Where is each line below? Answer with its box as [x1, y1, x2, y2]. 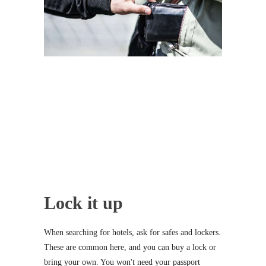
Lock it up [44, 193, 123, 213]
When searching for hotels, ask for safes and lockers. [44, 228, 221, 237]
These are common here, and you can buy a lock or [44, 243, 216, 252]
